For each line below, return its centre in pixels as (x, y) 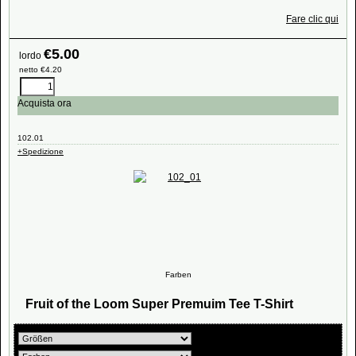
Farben (178, 275)
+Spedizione (41, 151)
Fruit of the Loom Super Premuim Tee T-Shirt (159, 304)
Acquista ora (44, 103)
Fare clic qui (312, 19)
